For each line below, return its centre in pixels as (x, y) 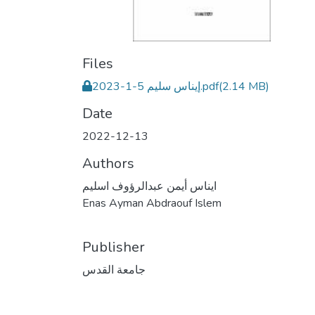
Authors (108, 163)
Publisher (114, 247)
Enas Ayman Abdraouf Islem (152, 203)
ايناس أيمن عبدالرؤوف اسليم (149, 186)
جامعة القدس (114, 270)
